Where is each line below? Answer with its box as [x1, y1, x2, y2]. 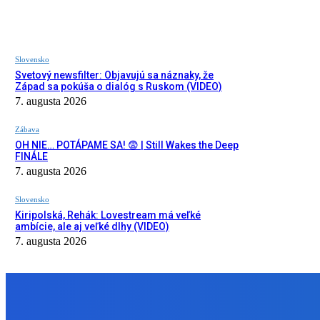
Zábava [15, 124, 39, 134]
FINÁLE [15, 150, 48, 162]
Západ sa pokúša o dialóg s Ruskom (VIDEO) [15, 80, 222, 92]
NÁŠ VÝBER [17, 304, 83, 319]
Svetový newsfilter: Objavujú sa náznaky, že [15, 69, 214, 81]
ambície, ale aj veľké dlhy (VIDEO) [15, 220, 169, 232]
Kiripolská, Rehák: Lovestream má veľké [15, 209, 201, 221]
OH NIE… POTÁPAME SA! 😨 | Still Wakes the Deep [15, 139, 239, 151]
